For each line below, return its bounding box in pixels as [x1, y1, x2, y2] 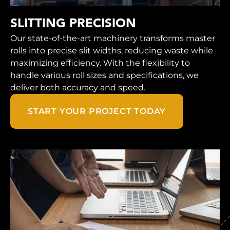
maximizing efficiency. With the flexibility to [10, 58, 190, 68]
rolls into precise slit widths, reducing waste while [10, 46, 213, 55]
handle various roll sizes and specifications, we [10, 70, 199, 80]
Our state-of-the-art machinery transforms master [10, 33, 215, 43]
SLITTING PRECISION [10, 18, 136, 30]
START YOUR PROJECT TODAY [28, 106, 166, 116]
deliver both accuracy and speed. [10, 83, 145, 92]
